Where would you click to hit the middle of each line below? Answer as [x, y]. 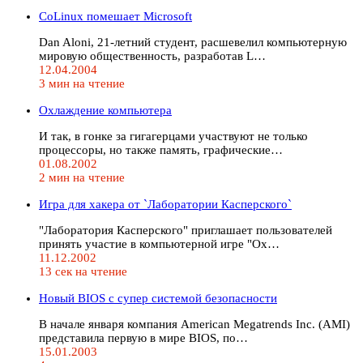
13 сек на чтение [83, 271]
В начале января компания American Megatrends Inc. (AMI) [194, 324]
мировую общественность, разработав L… [152, 56]
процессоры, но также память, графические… [161, 149]
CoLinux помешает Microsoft [115, 16]
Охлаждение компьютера [105, 110]
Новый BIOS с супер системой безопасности [158, 298]
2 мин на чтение [82, 177]
